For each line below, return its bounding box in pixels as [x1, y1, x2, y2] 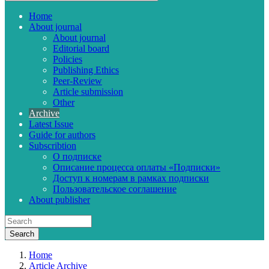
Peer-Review [53, 76, 102, 86]
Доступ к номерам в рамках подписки [53, 173, 209, 183]
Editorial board [53, 43, 109, 53]
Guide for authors [29, 130, 95, 140]
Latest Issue [29, 119, 73, 129]
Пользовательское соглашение [53, 184, 177, 194]
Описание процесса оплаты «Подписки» [53, 162, 220, 172]
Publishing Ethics [53, 65, 119, 75]
